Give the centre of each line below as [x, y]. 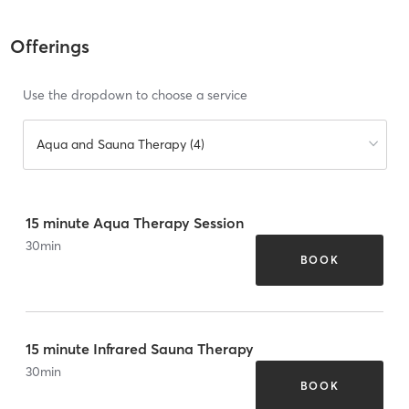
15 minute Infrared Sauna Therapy [140, 348]
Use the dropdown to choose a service [135, 95]
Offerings [49, 47]
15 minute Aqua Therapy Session [135, 222]
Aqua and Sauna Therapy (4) [120, 145]
